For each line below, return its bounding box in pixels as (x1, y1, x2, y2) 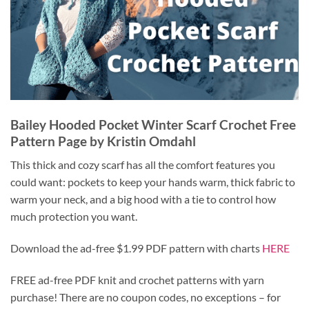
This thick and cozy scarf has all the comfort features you (10, 158, 275, 172)
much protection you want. (10, 210, 137, 223)
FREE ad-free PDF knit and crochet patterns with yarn (10, 273, 264, 286)
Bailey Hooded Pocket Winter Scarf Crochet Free (10, 116, 296, 132)
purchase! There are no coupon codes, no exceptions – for (10, 290, 281, 303)
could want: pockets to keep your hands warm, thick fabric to (10, 175, 295, 189)
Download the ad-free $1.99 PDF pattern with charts (10, 241, 262, 255)
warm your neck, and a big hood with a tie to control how (10, 192, 276, 206)
